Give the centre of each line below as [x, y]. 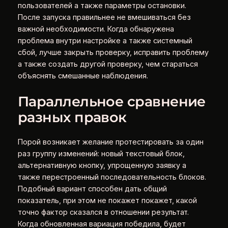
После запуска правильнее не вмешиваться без [104, 18]
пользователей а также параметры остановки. [102, 6]
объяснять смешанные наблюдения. [83, 76]
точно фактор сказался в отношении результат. [103, 212]
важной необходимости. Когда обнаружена [96, 29]
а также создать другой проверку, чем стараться [108, 64]
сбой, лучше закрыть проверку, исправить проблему [113, 53]
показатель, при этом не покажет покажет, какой [107, 201]
